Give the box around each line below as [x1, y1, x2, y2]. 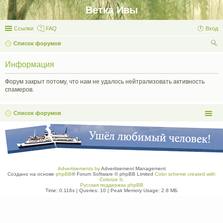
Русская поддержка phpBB [80, 182, 143, 188]
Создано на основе [7, 171, 56, 177]
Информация [5, 60, 54, 69]
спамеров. [5, 86, 34, 93]
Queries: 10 [79, 188, 106, 193]
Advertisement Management [100, 166, 166, 171]
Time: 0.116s [45, 188, 75, 193]
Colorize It [99, 177, 122, 182]
